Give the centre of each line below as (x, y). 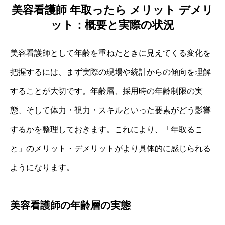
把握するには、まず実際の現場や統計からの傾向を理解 (110, 72)
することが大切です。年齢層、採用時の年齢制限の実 (106, 91)
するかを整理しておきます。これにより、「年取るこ (106, 129)
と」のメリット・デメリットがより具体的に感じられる (110, 148)
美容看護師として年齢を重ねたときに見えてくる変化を (110, 53)
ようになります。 (42, 167)
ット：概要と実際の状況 (113, 25)
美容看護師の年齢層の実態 (70, 205)
